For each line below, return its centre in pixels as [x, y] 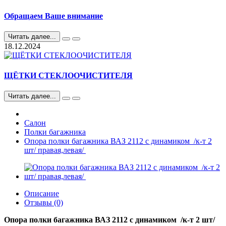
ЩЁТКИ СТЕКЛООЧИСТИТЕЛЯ [68, 75]
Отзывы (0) [44, 202]
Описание [42, 193]
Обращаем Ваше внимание [53, 16]
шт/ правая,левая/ [55, 150]
